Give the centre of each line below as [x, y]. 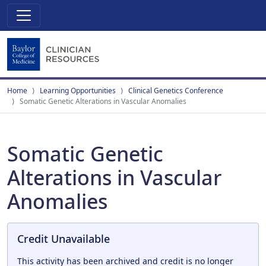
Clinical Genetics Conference [176, 91]
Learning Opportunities [78, 91]
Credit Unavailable [64, 239]
